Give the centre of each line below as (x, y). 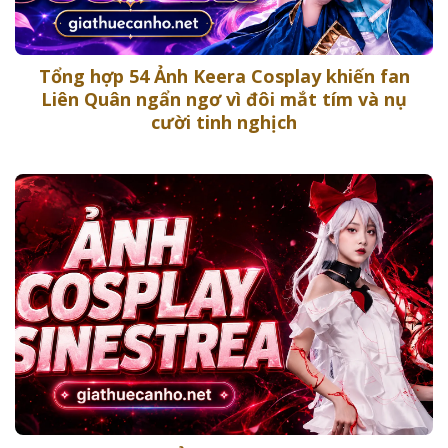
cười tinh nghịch (224, 122)
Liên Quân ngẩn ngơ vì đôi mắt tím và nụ (224, 99)
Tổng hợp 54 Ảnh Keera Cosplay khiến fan (224, 76)
